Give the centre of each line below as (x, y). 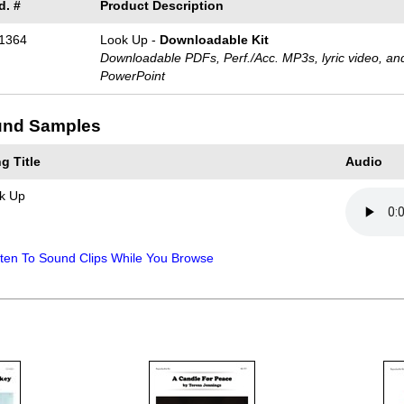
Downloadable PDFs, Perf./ (178, 58)
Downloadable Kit (215, 40)
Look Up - (130, 40)
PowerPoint (133, 76)
